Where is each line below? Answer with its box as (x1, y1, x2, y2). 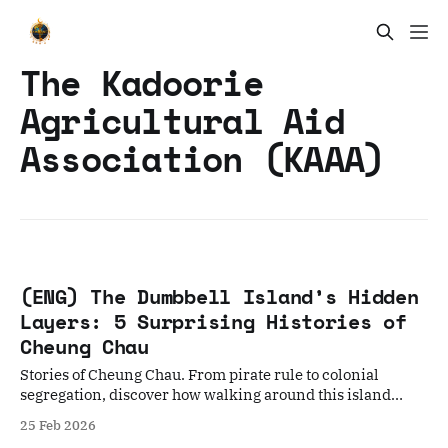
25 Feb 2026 (20, 417, 96, 434)
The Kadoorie (20, 57, 263, 108)
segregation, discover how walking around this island (20, 385, 391, 405)
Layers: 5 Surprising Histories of (20, 307, 407, 337)
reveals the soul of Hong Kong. (20, 405, 229, 425)
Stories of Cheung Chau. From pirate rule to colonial (20, 365, 379, 385)
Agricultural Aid (20, 95, 344, 146)
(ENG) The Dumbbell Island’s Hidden (20, 282, 419, 312)
